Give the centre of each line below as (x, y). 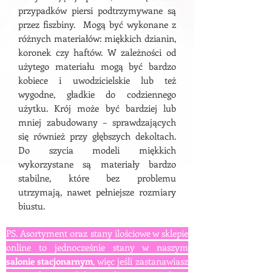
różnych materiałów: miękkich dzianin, (97, 38)
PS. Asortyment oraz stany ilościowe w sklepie (97, 233)
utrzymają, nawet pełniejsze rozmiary (97, 192)
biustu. (32, 206)
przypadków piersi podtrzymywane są (97, 10)
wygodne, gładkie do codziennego (97, 94)
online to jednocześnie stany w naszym (97, 247)
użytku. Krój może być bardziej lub (97, 108)
